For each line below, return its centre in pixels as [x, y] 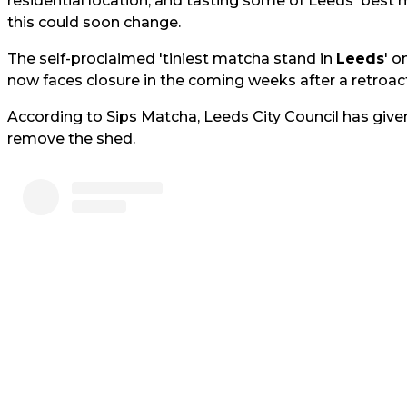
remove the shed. [71, 139]
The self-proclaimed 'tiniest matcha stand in [172, 59]
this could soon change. [94, 22]
